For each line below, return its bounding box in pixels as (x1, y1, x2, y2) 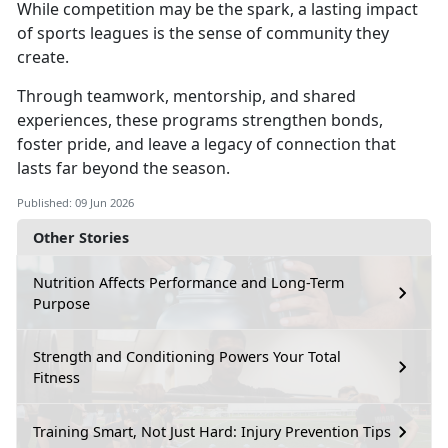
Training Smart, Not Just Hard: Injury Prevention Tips (33, 422, 391, 442)
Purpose (33, 293, 90, 313)
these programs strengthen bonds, (116, 108, 383, 131)
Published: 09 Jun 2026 (17, 194, 134, 210)
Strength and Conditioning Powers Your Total (33, 346, 341, 366)
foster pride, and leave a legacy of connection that (17, 132, 396, 155)
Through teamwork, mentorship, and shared (17, 84, 356, 107)
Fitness (33, 367, 80, 387)
